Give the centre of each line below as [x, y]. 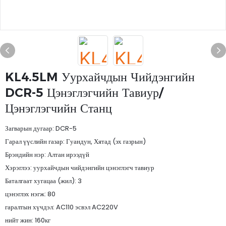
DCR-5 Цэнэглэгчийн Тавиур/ [84, 93]
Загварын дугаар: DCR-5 [41, 128]
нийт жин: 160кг [28, 220]
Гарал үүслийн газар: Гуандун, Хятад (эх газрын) [75, 142]
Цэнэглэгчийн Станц [59, 108]
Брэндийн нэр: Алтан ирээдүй [47, 155]
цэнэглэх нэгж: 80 [30, 194]
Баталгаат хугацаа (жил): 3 [43, 181]
